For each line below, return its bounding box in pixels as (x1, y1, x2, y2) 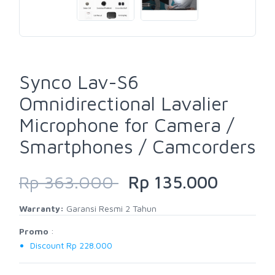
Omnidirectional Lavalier (19, 92, 228, 115)
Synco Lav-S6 (19, 71, 139, 94)
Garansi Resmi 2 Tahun (64, 203, 157, 214)
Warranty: (19, 203, 64, 214)
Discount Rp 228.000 (30, 240, 112, 251)
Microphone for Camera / (19, 114, 234, 137)
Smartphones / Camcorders (19, 135, 256, 158)
